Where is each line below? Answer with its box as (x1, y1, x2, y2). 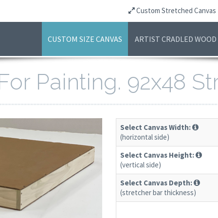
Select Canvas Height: (120, 150, 195, 160)
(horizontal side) (120, 132, 170, 142)
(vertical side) (120, 160, 162, 169)
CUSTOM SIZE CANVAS (48, 34, 123, 44)
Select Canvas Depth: (120, 178, 193, 187)
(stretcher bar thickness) (120, 187, 197, 197)
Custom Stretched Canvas (135, 6, 216, 15)
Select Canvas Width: (120, 122, 191, 132)
